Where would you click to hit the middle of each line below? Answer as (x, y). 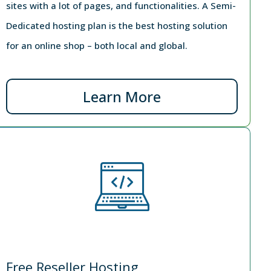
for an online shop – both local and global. (96, 45)
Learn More (122, 96)
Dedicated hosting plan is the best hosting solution (116, 25)
